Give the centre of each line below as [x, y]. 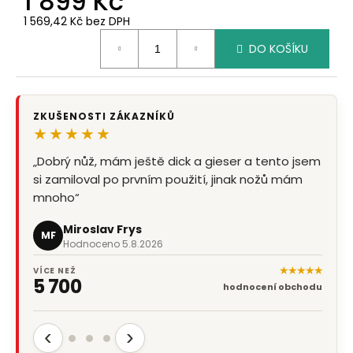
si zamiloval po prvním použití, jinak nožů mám [168, 180]
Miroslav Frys [102, 229]
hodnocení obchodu [273, 287]
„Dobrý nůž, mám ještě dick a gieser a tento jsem [177, 162]
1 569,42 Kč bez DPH [77, 22]
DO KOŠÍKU [279, 48]
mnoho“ [56, 198]
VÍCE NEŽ [55, 270]
